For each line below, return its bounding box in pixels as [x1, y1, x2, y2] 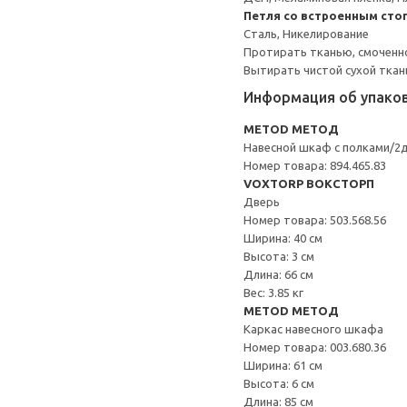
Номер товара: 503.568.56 [243, 213, 386, 226]
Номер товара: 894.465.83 [243, 159, 386, 172]
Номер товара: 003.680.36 [243, 341, 386, 353]
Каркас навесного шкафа [243, 323, 383, 335]
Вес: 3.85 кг [243, 286, 303, 299]
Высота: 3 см [243, 250, 314, 263]
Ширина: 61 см [243, 359, 323, 372]
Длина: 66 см [243, 268, 313, 281]
